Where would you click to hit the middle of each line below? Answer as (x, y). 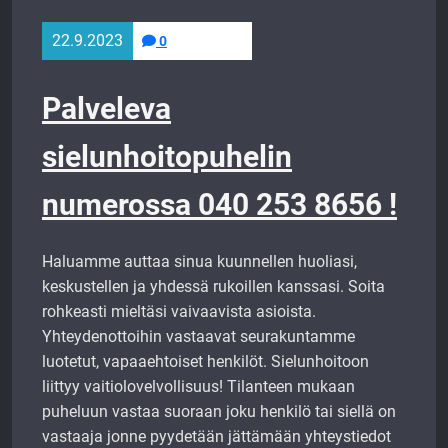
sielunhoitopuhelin (167, 156)
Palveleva (106, 108)
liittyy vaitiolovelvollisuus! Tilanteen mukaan (198, 386)
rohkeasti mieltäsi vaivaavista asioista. (179, 311)
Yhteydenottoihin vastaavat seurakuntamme (198, 336)
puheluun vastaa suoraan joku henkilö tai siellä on (219, 411)
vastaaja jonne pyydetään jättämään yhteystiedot (216, 436)
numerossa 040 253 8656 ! (219, 204)
